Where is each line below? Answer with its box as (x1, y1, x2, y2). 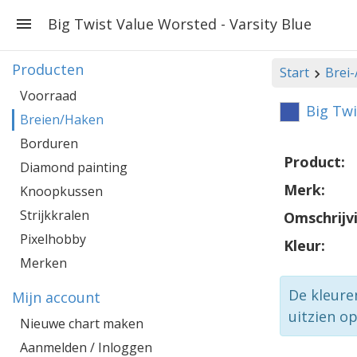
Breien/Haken (20, 111, 104, 128)
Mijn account (12, 288, 100, 307)
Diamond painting (20, 159, 127, 176)
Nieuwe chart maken (20, 315, 143, 332)
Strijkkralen (20, 206, 89, 224)
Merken (20, 254, 67, 272)
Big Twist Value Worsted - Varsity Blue (48, 14, 312, 33)
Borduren (20, 135, 78, 152)
